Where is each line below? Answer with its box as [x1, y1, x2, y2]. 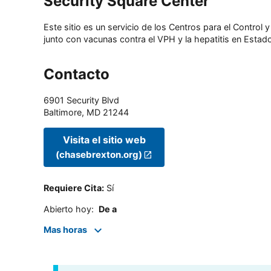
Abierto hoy [44, 203, 91, 214]
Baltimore [44, 107, 82, 118]
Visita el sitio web [62, 133, 146, 146]
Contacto [44, 65, 109, 83]
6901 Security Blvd [44, 95, 119, 106]
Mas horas [44, 224, 87, 235]
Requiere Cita [44, 183, 102, 194]
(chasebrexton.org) [56, 148, 142, 160]
